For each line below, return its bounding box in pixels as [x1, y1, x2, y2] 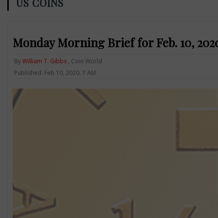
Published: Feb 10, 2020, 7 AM [14, 68, 96, 77]
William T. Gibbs [22, 56, 67, 65]
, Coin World [66, 56, 102, 65]
